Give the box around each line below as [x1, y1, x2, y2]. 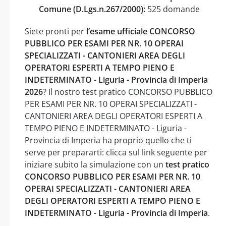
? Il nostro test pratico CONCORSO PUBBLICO [43, 86, 212, 97]
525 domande [145, 3, 200, 15]
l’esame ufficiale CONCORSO [86, 25, 195, 37]
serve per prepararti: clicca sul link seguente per [25, 146, 207, 158]
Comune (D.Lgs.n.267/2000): [39, 3, 145, 15]
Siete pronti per [25, 25, 86, 37]
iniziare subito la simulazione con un [25, 158, 165, 170]
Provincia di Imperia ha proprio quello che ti [25, 134, 192, 146]
